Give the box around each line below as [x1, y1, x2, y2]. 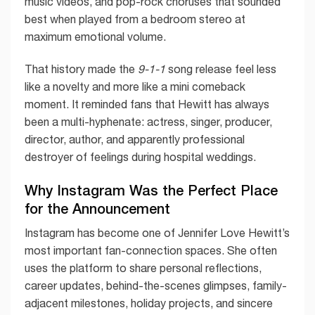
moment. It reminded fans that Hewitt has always [25, 98, 269, 111]
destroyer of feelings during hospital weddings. [25, 150, 256, 164]
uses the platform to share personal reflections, [25, 261, 262, 274]
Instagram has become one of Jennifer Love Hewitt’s [25, 226, 290, 239]
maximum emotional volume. [25, 30, 166, 44]
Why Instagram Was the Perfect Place [25, 181, 278, 198]
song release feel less [165, 63, 276, 76]
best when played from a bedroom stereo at [25, 13, 245, 26]
